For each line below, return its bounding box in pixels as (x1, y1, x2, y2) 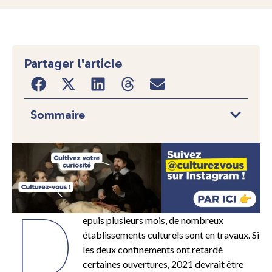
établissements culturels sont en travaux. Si (83, 228, 260, 240)
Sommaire (30, 107, 85, 122)
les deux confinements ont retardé (83, 243, 223, 255)
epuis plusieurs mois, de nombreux (83, 214, 224, 226)
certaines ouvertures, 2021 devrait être (83, 257, 244, 270)
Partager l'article (24, 55, 122, 72)
